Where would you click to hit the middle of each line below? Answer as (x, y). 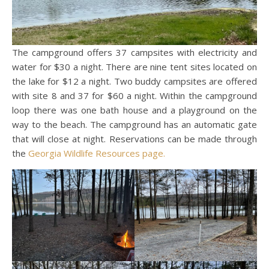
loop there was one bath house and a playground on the (134, 110)
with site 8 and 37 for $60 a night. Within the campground (134, 96)
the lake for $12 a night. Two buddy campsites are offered (134, 81)
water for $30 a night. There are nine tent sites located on (134, 67)
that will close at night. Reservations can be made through (134, 139)
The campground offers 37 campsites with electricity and (134, 53)
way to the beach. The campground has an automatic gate (134, 125)
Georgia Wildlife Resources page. (97, 153)
